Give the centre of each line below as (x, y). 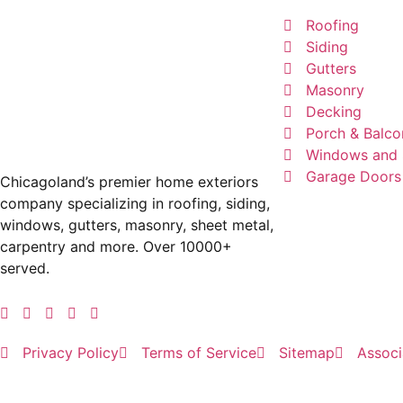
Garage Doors (354, 176)
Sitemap (307, 352)
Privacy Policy (71, 352)
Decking (334, 111)
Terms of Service (199, 352)
